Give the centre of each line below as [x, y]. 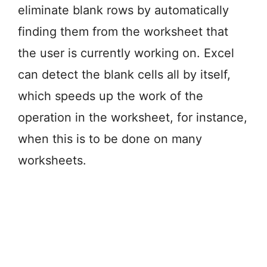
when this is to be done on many [110, 139]
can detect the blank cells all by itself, [124, 74]
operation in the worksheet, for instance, [133, 117]
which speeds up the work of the [111, 96]
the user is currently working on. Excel [126, 53]
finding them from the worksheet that [123, 31]
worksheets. [52, 160]
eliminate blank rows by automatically [123, 10]
